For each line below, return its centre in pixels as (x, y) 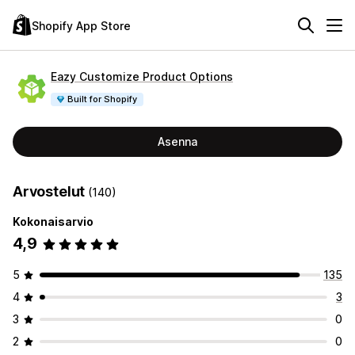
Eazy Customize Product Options (142, 76)
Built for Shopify (103, 99)
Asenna (177, 141)
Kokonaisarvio (53, 221)
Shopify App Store (81, 25)
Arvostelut (51, 191)
